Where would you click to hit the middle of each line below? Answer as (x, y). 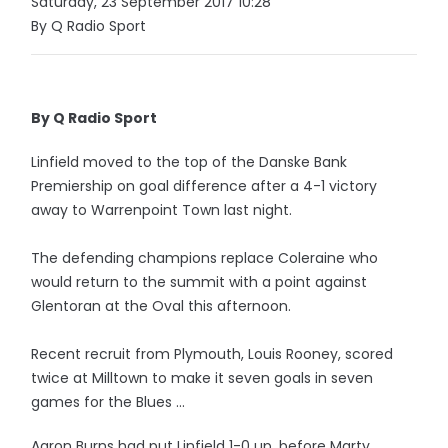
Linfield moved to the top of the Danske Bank (189, 162)
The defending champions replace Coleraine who (205, 258)
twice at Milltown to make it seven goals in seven (202, 378)
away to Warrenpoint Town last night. (162, 210)
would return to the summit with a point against (199, 282)
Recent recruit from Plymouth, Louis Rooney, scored (212, 354)
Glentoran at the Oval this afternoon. (163, 306)
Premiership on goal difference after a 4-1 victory (204, 186)
